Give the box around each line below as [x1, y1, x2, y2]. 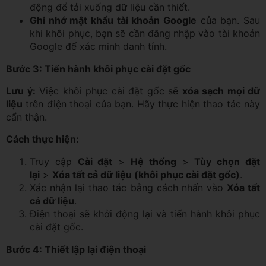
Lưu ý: [6, 84, 36, 97]
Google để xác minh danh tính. [30, 40, 167, 52]
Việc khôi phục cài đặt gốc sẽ [35, 84, 182, 97]
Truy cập [30, 155, 78, 167]
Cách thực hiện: [6, 132, 79, 145]
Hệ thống [131, 155, 176, 167]
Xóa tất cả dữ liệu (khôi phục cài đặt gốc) [52, 168, 240, 180]
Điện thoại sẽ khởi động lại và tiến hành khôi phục [30, 207, 260, 220]
